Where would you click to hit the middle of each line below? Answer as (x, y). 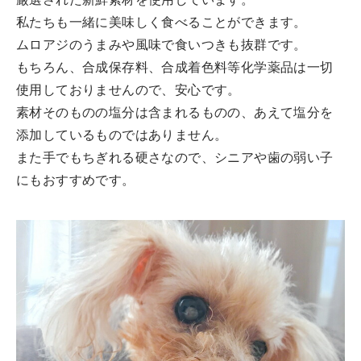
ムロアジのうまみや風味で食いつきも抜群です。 (162, 46)
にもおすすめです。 (76, 181)
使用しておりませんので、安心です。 (129, 91)
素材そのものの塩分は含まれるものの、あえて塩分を (175, 113)
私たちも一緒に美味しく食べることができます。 (162, 23)
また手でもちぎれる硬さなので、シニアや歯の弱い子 (175, 158)
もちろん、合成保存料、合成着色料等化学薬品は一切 (175, 68)
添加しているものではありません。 (122, 136)
